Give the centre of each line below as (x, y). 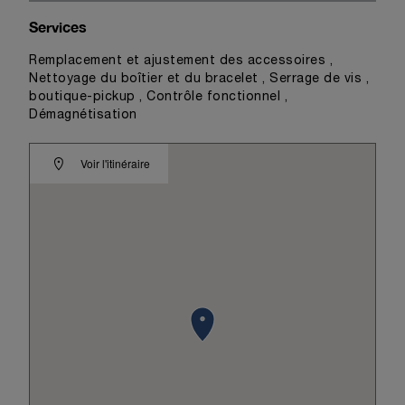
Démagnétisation (83, 115)
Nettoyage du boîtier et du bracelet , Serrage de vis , (199, 79)
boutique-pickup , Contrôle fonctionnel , (158, 97)
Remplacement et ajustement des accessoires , (181, 61)
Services (58, 27)
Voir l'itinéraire (115, 163)
